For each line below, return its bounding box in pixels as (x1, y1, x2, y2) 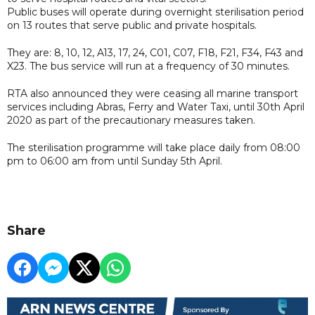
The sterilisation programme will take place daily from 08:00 (7, 141, 300, 154)
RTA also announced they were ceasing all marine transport (7, 86, 298, 100)
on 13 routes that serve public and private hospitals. (7, 18, 257, 32)
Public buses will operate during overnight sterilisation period (7, 5, 304, 18)
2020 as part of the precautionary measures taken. (7, 113, 255, 127)
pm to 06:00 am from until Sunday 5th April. (7, 154, 225, 167)
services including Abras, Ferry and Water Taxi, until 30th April (7, 100, 304, 113)
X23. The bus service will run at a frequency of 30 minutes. (7, 59, 292, 72)
